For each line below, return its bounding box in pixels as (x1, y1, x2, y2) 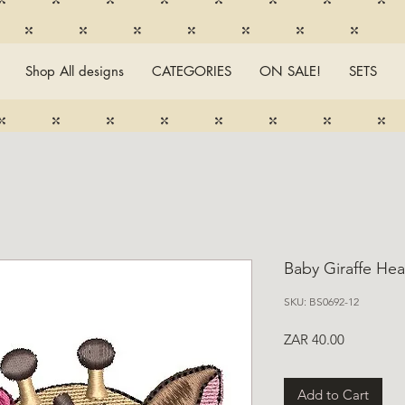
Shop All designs (24, 62, 124, 80)
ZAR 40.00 (284, 331, 344, 348)
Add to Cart (297, 386, 369, 403)
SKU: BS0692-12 (284, 295, 359, 308)
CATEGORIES (151, 62, 231, 80)
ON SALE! (259, 62, 321, 80)
